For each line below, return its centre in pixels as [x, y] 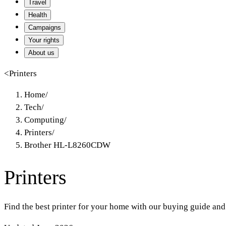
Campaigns [45, 27]
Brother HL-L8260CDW [67, 145]
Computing [44, 120]
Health [38, 15]
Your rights [44, 40]
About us [41, 53]
